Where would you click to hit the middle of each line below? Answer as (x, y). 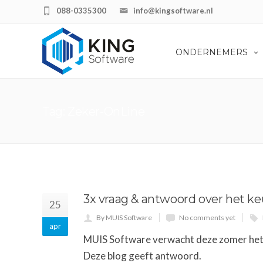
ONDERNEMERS (212, 53)
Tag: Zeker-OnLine (94, 112)
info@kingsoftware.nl (173, 11)
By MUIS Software (124, 218)
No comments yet (207, 218)
